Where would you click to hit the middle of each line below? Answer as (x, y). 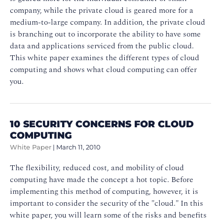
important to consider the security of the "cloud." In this (107, 203)
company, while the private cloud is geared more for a (102, 10)
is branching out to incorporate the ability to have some (105, 34)
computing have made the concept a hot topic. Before (102, 179)
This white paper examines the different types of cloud (105, 57)
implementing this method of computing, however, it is (104, 191)
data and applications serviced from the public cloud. (102, 46)
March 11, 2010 (78, 147)
